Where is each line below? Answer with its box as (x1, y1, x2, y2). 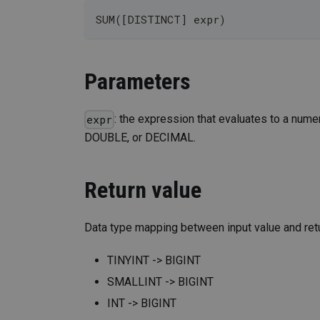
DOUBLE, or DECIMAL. (84, 131, 196, 145)
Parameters (84, 68, 191, 96)
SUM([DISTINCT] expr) (96, 12, 226, 27)
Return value (84, 176, 201, 204)
